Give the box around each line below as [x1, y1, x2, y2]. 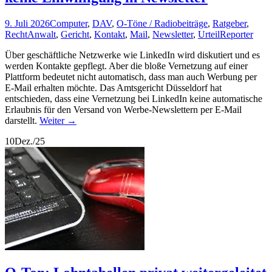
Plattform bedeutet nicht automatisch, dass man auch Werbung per [5, 71, 257, 82]
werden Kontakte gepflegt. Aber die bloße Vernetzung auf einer [5, 60, 248, 71]
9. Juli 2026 [5, 18, 50, 29]
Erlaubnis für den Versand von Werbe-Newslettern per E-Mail [5, 104, 242, 115]
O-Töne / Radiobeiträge [117, 18, 208, 29]
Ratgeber [212, 18, 246, 29]
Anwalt [27, 29, 56, 39]
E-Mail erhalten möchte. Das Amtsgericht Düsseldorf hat [5, 82, 222, 93]
